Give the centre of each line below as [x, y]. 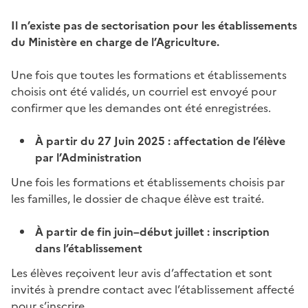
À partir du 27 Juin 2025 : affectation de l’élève [161, 141]
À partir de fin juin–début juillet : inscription [153, 231]
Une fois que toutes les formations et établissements [149, 75]
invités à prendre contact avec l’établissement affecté [153, 289]
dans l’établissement [89, 248]
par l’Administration [89, 157]
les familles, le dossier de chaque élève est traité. [137, 198]
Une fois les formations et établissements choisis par [148, 182]
